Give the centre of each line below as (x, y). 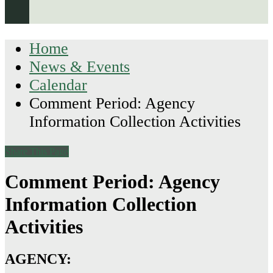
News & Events (80, 66)
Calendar (58, 85)
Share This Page (37, 152)
